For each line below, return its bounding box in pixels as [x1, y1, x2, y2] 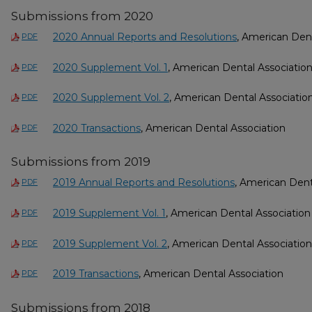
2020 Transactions [53, 121, 141, 134]
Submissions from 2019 [11, 155, 150, 169]
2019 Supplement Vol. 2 [53, 237, 167, 250]
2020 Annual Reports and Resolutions [53, 31, 237, 44]
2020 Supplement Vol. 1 [53, 61, 168, 74]
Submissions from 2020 [11, 9, 153, 24]
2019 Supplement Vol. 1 [53, 207, 166, 220]
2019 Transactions [53, 267, 139, 281]
